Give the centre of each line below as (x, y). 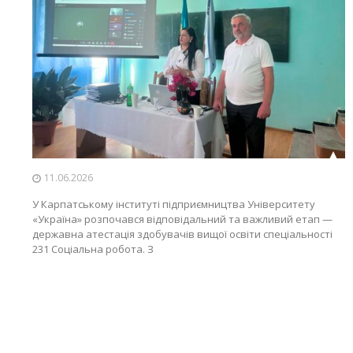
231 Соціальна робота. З (93, 249)
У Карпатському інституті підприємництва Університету (173, 204)
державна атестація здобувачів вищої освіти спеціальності (182, 234)
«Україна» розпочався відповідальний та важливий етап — (182, 219)
